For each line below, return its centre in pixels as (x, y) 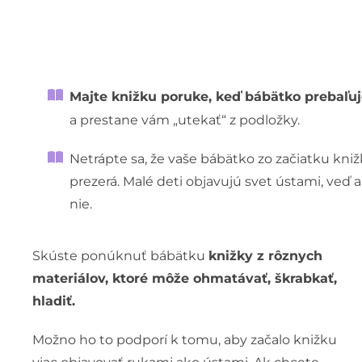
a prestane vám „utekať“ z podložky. (185, 120)
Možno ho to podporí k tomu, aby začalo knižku (184, 339)
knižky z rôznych (265, 255)
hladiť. (53, 301)
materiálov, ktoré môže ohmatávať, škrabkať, (184, 278)
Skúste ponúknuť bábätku (120, 255)
